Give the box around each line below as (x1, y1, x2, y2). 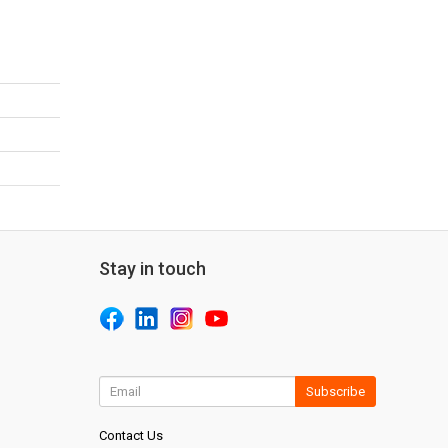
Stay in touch (98, 258, 206, 279)
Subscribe (305, 384, 365, 399)
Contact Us (98, 428, 163, 443)
